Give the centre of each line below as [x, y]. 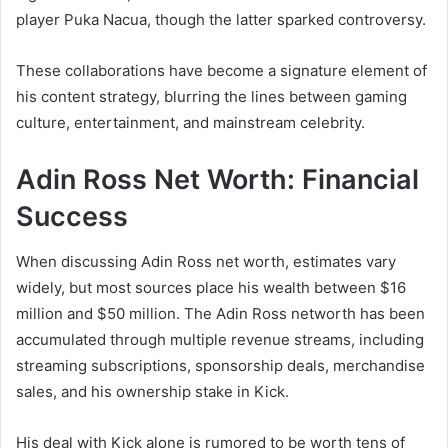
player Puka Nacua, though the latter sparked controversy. [221, 20]
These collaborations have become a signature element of [221, 71]
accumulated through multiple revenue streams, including [220, 339]
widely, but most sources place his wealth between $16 [211, 287]
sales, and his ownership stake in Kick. [152, 391]
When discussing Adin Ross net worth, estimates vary [206, 261]
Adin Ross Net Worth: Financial [217, 180]
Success [72, 217]
